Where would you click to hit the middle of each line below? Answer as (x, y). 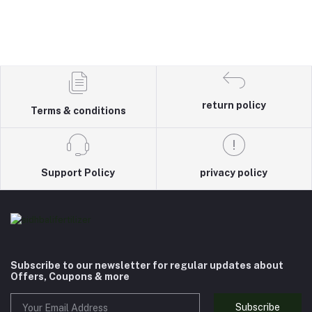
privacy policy (234, 172)
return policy (234, 105)
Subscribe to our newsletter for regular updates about (147, 265)
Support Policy (78, 172)
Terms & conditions (78, 110)
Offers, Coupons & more (70, 276)
